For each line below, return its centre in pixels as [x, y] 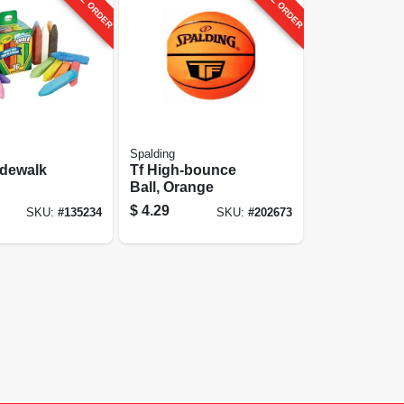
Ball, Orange [172, 187]
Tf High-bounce [184, 170]
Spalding [153, 154]
